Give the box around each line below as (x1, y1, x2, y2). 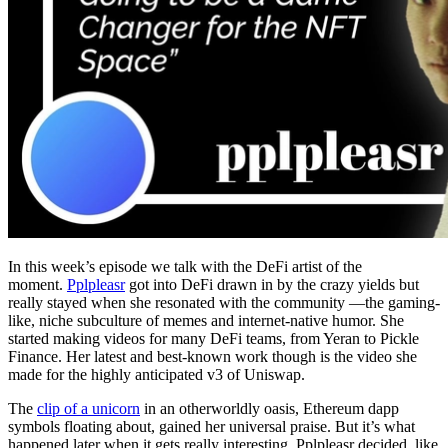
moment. (8, 275, 67, 293)
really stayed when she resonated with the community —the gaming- (8, 293, 440, 311)
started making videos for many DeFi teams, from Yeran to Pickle (8, 329, 419, 347)
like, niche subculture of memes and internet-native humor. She (8, 311, 404, 329)
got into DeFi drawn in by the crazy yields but (125, 275, 419, 293)
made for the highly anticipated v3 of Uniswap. (8, 365, 305, 383)
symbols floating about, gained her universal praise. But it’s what (8, 417, 415, 435)
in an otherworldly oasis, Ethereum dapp (140, 399, 399, 417)
